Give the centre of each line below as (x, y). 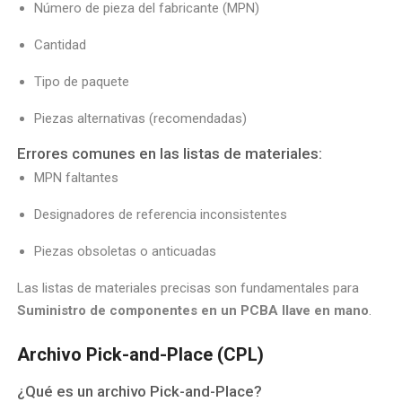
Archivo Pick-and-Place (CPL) (141, 355)
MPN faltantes (77, 178)
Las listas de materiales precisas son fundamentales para (188, 288)
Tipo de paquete (82, 82)
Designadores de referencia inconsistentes (161, 215)
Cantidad (61, 45)
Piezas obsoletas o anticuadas (126, 252)
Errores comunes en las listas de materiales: (170, 154)
